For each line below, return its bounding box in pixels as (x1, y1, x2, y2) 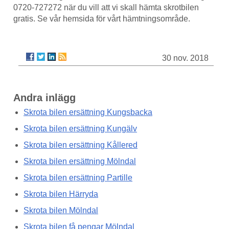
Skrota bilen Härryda (24, 190, 98, 198)
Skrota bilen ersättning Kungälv (24, 124, 137, 133)
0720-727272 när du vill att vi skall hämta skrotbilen (13, 3, 199, 12)
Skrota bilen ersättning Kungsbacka (24, 108, 152, 117)
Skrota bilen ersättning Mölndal (24, 157, 136, 166)
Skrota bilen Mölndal (24, 206, 98, 215)
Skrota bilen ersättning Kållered (24, 141, 138, 149)
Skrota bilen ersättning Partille (24, 173, 132, 182)
